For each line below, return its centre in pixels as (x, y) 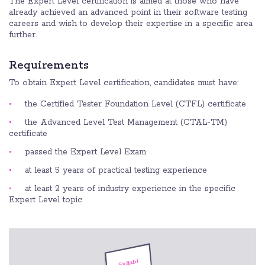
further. (23, 35)
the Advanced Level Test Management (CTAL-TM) (126, 122)
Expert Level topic (46, 200)
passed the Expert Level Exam (85, 152)
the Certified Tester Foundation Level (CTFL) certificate (135, 104)
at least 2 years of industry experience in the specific (130, 188)
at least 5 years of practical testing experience (116, 170)
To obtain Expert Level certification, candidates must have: (124, 83)
